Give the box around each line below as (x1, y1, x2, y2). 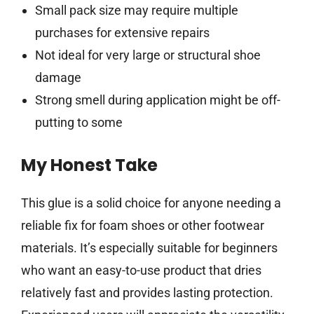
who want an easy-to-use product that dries (21, 263, 261, 278)
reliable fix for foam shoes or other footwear (21, 218, 264, 233)
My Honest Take (21, 153, 158, 177)
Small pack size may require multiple (34, 3, 238, 18)
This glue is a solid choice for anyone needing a (21, 196, 281, 211)
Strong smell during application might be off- (34, 93, 280, 108)
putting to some (34, 115, 123, 130)
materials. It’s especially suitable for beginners (21, 240, 278, 256)
